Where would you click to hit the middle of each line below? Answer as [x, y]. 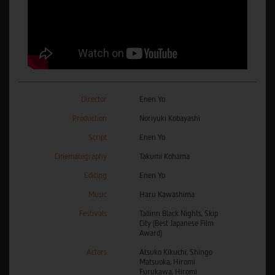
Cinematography [81, 157]
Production [90, 119]
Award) [151, 234]
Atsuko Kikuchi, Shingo [176, 253]
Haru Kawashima [167, 195]
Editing [95, 176]
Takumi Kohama [165, 157]
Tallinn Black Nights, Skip [179, 214]
